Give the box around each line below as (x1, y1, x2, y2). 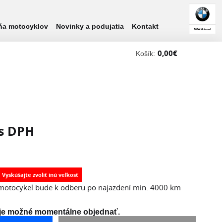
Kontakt (132, 22, 159, 30)
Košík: (136, 50, 155, 57)
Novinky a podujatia (56, 22, 124, 30)
